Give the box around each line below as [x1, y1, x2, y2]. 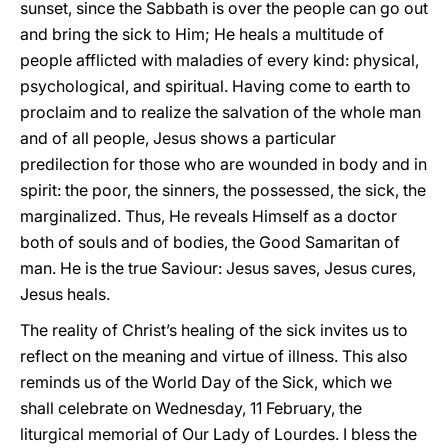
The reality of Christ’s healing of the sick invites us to [20, 320, 408, 340]
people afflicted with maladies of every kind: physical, [20, 50, 419, 70]
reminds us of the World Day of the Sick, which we [20, 372, 392, 392]
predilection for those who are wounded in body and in [20, 154, 427, 174]
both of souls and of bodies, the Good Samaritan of [20, 232, 400, 252]
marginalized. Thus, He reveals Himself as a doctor [20, 206, 397, 226]
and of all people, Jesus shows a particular [20, 128, 336, 148]
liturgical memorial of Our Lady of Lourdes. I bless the [20, 424, 417, 444]
